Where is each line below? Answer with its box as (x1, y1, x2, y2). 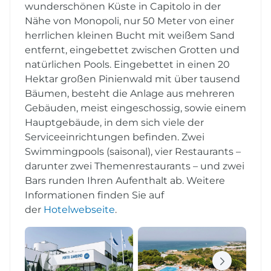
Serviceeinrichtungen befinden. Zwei (25, 131, 204, 143)
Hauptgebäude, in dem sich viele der (25, 116, 204, 128)
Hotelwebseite (44, 203, 115, 215)
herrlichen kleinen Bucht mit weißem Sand (25, 29, 235, 41)
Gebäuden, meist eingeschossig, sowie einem (25, 102, 246, 114)
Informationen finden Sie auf (25, 189, 164, 201)
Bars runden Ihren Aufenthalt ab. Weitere (25, 174, 225, 186)
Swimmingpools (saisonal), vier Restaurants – (25, 145, 241, 157)
